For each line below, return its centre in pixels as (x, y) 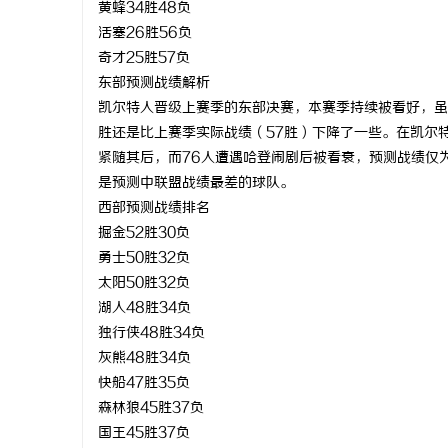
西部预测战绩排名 (154, 208)
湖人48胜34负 (144, 308)
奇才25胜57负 (144, 58)
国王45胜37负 (144, 433)
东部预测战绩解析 (154, 83)
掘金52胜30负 (144, 233)
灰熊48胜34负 (144, 358)
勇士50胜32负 (144, 258)
